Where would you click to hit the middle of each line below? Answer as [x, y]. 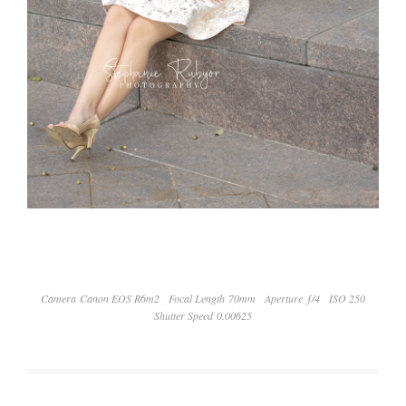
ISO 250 [347, 298]
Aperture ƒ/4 [292, 298]
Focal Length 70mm [212, 298]
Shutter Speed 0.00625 [203, 315]
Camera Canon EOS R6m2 [100, 298]
